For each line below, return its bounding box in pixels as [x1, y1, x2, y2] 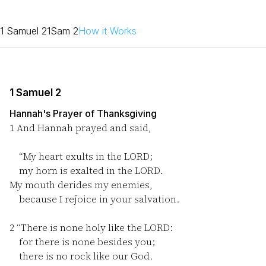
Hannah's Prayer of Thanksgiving [9, 107, 157, 119]
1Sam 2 [47, 25, 78, 37]
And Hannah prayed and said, [14, 121, 151, 134]
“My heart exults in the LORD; [9, 150, 153, 163]
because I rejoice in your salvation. [9, 192, 179, 205]
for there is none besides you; [9, 235, 155, 248]
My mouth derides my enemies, [9, 178, 153, 191]
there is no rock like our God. [9, 249, 153, 262]
